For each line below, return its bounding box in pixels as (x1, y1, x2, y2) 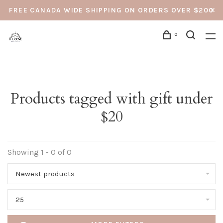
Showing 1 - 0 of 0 (7, 147, 72, 157)
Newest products (15, 169, 75, 178)
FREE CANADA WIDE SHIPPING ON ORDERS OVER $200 (9, 6, 214, 14)
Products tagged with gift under (10, 89, 213, 109)
